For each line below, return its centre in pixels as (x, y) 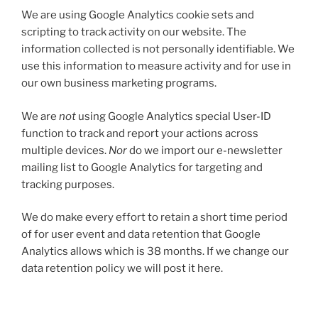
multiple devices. (65, 150)
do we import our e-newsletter (205, 150)
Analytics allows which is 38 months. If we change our (155, 251)
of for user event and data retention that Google (141, 234)
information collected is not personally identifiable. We (158, 49)
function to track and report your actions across (140, 133)
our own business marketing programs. (119, 83)
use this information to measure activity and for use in (156, 66)
